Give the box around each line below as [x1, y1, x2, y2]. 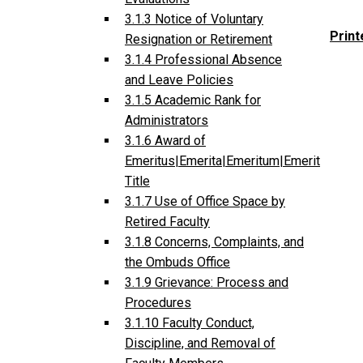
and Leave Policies [125, 72, 233, 88]
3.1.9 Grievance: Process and [125, 275, 288, 291]
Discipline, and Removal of [125, 335, 275, 352]
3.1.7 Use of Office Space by [125, 194, 285, 210]
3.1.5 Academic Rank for [125, 92, 261, 109]
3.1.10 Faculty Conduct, [125, 315, 254, 331]
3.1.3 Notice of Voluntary [125, 11, 263, 28]
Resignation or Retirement [125, 32, 272, 48]
